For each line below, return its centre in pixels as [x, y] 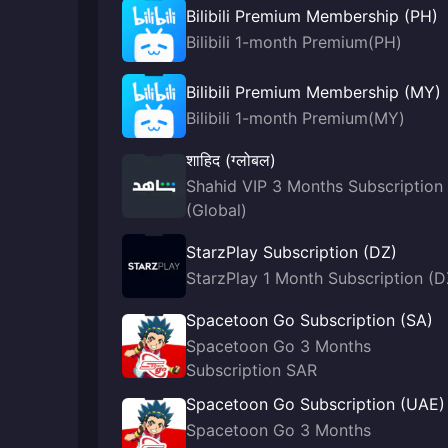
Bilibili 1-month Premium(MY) [295, 118]
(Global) [216, 210]
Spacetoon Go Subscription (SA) [309, 320]
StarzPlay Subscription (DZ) [291, 252]
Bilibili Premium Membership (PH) [312, 16]
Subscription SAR [251, 370]
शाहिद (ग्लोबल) [231, 160]
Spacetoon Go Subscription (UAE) [315, 404]
